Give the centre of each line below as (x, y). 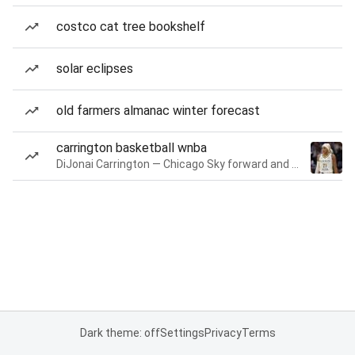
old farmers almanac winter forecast (158, 111)
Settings (182, 333)
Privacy (223, 333)
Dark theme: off (120, 333)
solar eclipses (95, 69)
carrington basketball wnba (132, 148)
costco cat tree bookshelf (131, 27)
